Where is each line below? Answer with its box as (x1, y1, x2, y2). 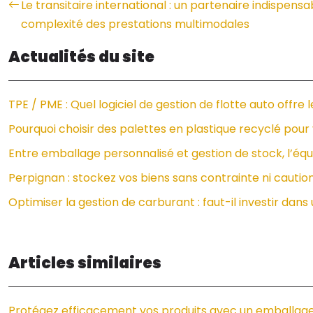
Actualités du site (8, 46, 154, 68)
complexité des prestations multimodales (21, 16, 249, 32)
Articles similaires (8, 252, 161, 274)
